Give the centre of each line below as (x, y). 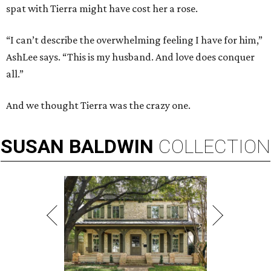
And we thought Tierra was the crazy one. (98, 106)
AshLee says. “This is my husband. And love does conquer (130, 57)
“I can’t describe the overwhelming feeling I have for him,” (134, 40)
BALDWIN (111, 147)
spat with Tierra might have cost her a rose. (102, 9)
